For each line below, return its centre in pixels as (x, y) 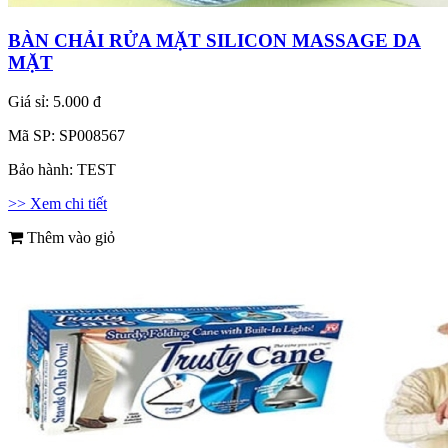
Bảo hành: (42, 169)
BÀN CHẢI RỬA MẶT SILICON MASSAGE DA (214, 40)
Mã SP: (33, 135)
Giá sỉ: (30, 101)
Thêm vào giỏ (69, 237)
